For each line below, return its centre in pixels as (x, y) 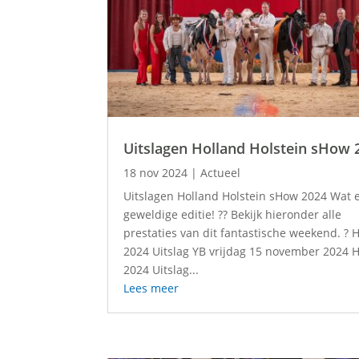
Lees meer (151, 288)
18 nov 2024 (156, 173)
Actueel (221, 173)
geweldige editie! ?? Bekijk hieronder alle (233, 215)
